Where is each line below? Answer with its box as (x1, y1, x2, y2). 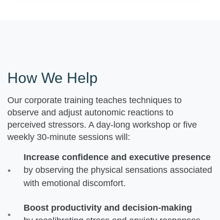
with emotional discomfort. (24, 178, 126, 188)
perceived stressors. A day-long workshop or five (7, 119, 197, 130)
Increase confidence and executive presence (24, 152, 211, 162)
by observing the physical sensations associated (24, 165, 212, 175)
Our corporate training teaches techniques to (7, 95, 182, 105)
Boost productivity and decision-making (24, 202, 192, 213)
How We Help (7, 69, 98, 86)
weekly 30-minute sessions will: (7, 132, 130, 142)
